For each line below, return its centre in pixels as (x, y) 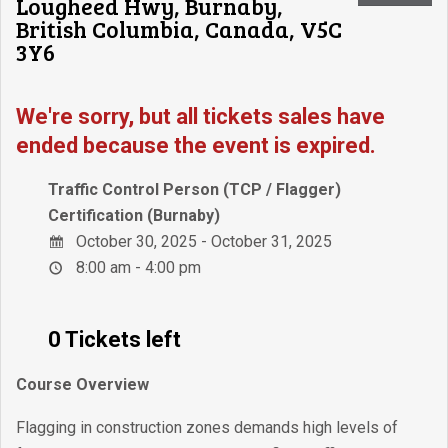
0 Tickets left (114, 339)
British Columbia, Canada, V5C (179, 28)
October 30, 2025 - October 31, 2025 (202, 241)
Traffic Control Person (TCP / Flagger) (194, 189)
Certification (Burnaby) (134, 215)
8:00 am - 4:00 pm (136, 267)
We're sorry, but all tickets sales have (200, 116)
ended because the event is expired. (196, 145)
